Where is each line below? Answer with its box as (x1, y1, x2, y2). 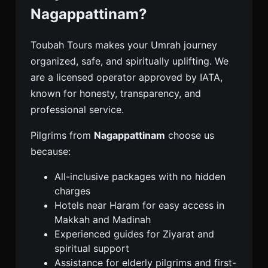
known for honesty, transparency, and (31, 87, 201, 99)
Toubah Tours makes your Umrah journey (31, 38, 217, 51)
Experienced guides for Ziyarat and (54, 227, 214, 240)
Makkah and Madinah (54, 213, 151, 226)
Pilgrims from (31, 129, 94, 141)
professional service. (31, 103, 124, 115)
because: (31, 145, 71, 157)
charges (54, 184, 90, 197)
